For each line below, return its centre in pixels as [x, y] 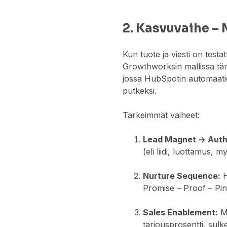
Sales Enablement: [181, 213]
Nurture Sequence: [182, 176]
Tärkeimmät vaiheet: [161, 115]
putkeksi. [140, 91]
